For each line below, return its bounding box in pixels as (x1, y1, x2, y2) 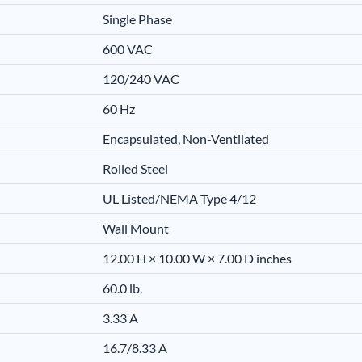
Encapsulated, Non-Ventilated (103, 130, 269, 146)
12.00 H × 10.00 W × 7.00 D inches (103, 250, 292, 266)
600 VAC (103, 40, 153, 57)
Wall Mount (103, 220, 169, 236)
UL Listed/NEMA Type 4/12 (103, 190, 256, 206)
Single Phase (103, 11, 172, 27)
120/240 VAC (103, 70, 179, 86)
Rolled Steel (103, 160, 168, 176)
